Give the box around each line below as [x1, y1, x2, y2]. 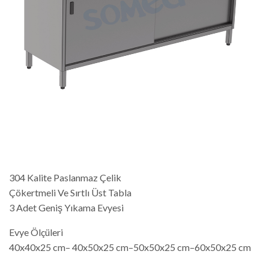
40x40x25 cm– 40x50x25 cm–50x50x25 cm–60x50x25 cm [9, 241, 251, 253]
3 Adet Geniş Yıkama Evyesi [9, 202, 124, 214]
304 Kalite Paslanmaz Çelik [9, 172, 121, 184]
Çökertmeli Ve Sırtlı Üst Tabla [9, 187, 131, 199]
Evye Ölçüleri [9, 226, 63, 238]
